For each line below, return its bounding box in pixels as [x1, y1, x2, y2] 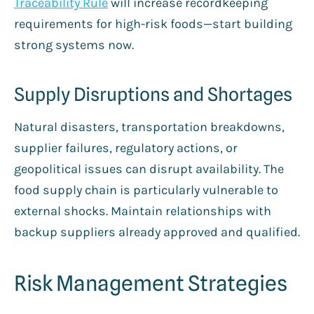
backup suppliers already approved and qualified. [14, 224, 300, 240]
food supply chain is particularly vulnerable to [14, 182, 278, 198]
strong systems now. [14, 36, 134, 53]
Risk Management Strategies [14, 270, 287, 296]
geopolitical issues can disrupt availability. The [14, 161, 284, 177]
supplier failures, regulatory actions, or [14, 139, 238, 156]
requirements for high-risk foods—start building [14, 15, 292, 32]
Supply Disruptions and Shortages [14, 83, 292, 105]
